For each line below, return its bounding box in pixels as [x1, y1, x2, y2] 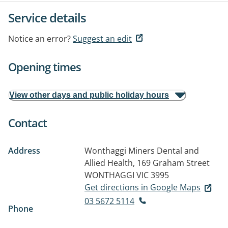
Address [8, 145, 40, 156]
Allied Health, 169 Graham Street [84, 157, 210, 168]
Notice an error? [8, 33, 71, 44]
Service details [8, 9, 86, 26]
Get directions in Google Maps [84, 182, 201, 193]
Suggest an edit [73, 33, 132, 44]
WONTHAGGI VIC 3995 [84, 169, 169, 181]
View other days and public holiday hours [9, 91, 169, 99]
